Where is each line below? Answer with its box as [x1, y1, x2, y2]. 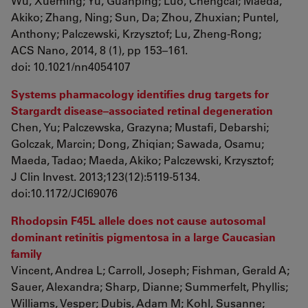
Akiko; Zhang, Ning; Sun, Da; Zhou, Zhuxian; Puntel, [11, 10, 278, 24]
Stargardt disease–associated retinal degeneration [11, 103, 273, 118]
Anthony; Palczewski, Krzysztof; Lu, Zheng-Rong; [11, 26, 261, 41]
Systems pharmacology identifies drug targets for [11, 87, 269, 101]
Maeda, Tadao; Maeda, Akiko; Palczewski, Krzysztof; [11, 153, 274, 167]
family [11, 246, 42, 261]
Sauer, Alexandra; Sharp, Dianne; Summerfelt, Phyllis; [11, 279, 288, 294]
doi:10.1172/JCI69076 [11, 186, 118, 200]
